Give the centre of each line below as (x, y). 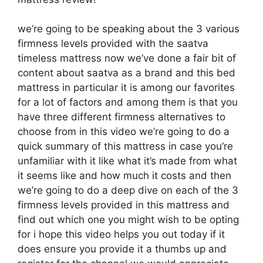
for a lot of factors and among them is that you (128, 102)
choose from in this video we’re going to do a (124, 131)
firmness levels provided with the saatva (113, 43)
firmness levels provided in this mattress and (124, 205)
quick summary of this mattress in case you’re (125, 146)
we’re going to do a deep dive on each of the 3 (128, 190)
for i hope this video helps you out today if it (121, 234)
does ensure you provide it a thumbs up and (122, 249)
